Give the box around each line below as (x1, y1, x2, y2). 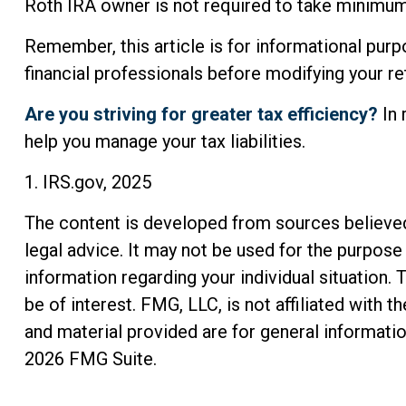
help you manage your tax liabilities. (24, 130, 305, 153)
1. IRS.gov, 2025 (24, 171, 151, 194)
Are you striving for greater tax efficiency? (24, 103, 378, 126)
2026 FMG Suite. (24, 348, 157, 371)
